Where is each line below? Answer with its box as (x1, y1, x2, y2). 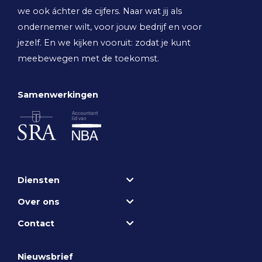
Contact (18, 218, 54, 229)
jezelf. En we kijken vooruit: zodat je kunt (18, 37, 191, 48)
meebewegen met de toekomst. (18, 53, 159, 64)
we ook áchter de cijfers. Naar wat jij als (18, 5, 182, 16)
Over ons (18, 196, 60, 207)
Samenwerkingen (18, 89, 98, 100)
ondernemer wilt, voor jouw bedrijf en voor (18, 21, 202, 32)
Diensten (18, 174, 60, 185)
